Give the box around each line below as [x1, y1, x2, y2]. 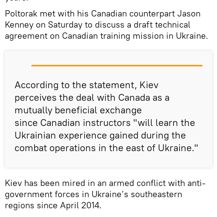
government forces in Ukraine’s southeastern [5, 188, 182, 200]
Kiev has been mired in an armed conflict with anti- [5, 177, 205, 188]
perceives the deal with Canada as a [15, 91, 170, 103]
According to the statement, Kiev [15, 78, 158, 91]
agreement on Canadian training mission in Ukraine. [5, 30, 208, 41]
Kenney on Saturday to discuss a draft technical [5, 18, 190, 30]
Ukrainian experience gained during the [15, 128, 186, 141]
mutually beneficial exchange [15, 103, 142, 116]
